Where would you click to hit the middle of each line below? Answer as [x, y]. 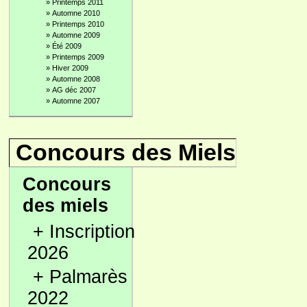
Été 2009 [67, 46]
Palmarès [88, 277]
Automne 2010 [76, 13]
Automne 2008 [76, 79]
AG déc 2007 [74, 90]
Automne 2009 [76, 35]
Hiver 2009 [70, 68]
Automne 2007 [76, 101]
